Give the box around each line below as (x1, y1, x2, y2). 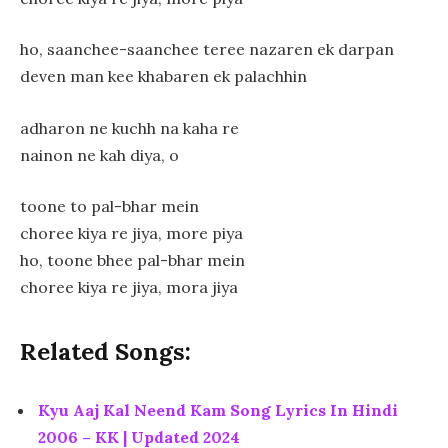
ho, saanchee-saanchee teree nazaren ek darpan (20, 39, 394, 60)
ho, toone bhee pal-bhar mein (20, 250, 245, 271)
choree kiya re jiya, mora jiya (20, 277, 238, 298)
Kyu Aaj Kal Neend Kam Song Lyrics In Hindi (38, 400, 398, 421)
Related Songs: (20, 335, 191, 367)
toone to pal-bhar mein (20, 196, 199, 217)
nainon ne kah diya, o (20, 144, 179, 165)
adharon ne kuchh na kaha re (20, 117, 239, 138)
